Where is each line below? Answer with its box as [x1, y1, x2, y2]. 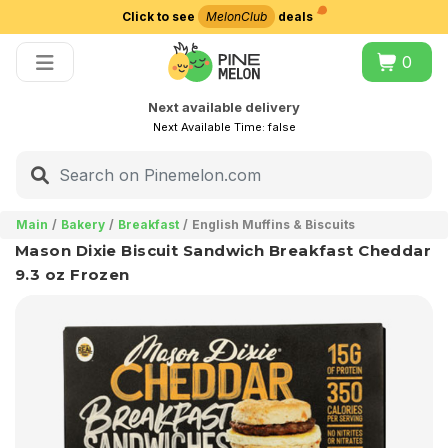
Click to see [121, 9, 198, 24]
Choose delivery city [123, 32, 325, 56]
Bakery [61, 216, 105, 232]
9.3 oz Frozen [15, 264, 130, 284]
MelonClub [205, 9, 267, 24]
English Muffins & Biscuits [192, 216, 355, 232]
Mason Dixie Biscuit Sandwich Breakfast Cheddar [15, 240, 432, 260]
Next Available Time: [152, 120, 268, 134]
